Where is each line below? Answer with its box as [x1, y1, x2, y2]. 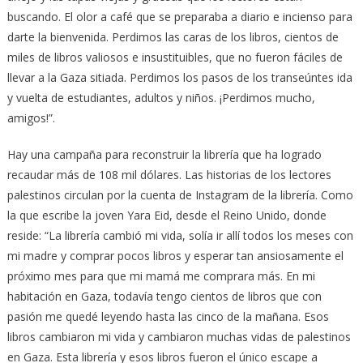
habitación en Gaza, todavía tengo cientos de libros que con [6, 288, 322, 304]
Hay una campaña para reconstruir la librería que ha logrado [6, 146, 322, 162]
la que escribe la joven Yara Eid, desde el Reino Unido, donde [6, 207, 327, 223]
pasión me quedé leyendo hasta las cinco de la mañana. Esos [6, 308, 329, 324]
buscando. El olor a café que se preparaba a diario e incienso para [6, 8, 352, 24]
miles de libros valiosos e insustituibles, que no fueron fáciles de [6, 49, 343, 65]
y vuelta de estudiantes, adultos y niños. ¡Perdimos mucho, [6, 89, 315, 105]
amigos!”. [6, 109, 55, 126]
